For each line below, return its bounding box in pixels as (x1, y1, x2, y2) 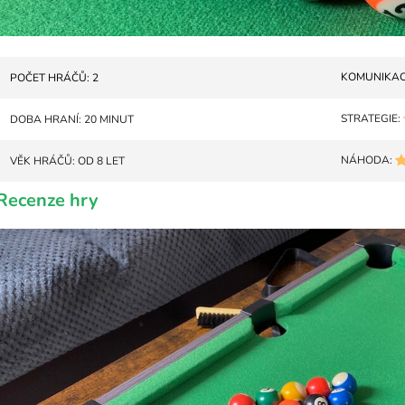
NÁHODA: (341, 152, 395, 167)
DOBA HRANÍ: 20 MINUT (10, 112, 134, 127)
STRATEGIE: (341, 110, 403, 126)
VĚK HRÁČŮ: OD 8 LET (10, 154, 125, 169)
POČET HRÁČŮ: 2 (10, 71, 99, 86)
